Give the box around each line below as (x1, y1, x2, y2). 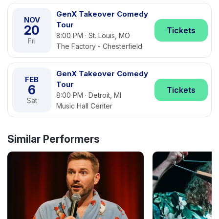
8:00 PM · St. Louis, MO (56, 31, 130, 40)
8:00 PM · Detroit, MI (56, 91, 121, 99)
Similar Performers (7, 133, 100, 145)
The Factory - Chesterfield (56, 42, 142, 50)
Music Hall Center (56, 102, 112, 110)
